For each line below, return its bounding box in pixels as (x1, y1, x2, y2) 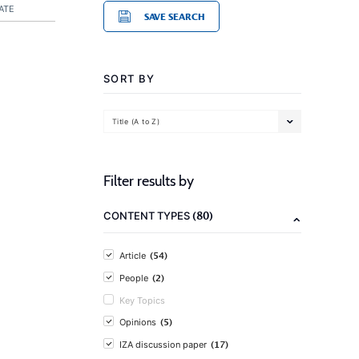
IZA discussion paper (119, 339, 207, 350)
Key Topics (119, 295, 165, 306)
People (119, 272, 148, 284)
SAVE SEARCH (144, 11, 204, 22)
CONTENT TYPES (103, 209, 192, 222)
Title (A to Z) (112, 116, 160, 126)
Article (119, 250, 146, 261)
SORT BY (103, 72, 155, 85)
